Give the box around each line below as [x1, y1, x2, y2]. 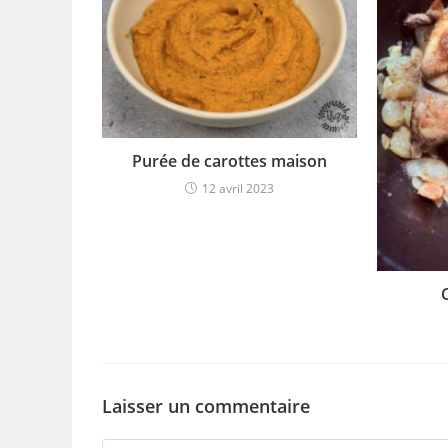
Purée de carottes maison [131, 150, 327, 173]
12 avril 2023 [201, 180, 274, 198]
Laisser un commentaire [102, 393, 310, 418]
